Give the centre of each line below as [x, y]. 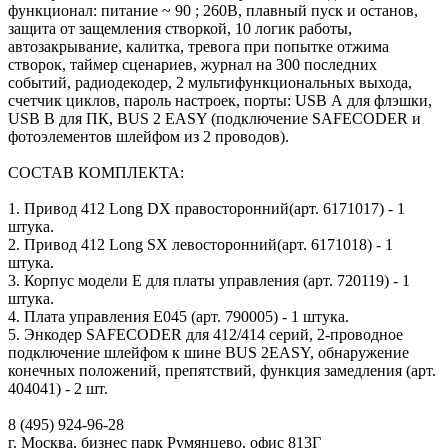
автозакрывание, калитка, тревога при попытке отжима [198, 46]
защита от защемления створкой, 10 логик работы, [180, 28]
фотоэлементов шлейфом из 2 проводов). [148, 136]
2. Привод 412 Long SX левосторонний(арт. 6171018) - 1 [200, 244]
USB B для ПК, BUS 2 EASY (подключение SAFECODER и [214, 118]
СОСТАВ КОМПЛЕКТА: [96, 172]
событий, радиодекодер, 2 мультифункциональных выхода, [210, 82]
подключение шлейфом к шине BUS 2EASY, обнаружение [208, 352]
